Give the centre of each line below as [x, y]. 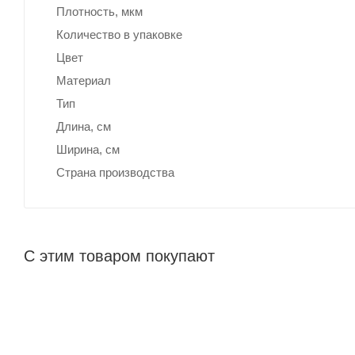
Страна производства [115, 172]
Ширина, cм [88, 149]
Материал [84, 80]
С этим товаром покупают [119, 256]
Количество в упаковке [119, 34]
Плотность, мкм [99, 11]
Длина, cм [84, 126]
